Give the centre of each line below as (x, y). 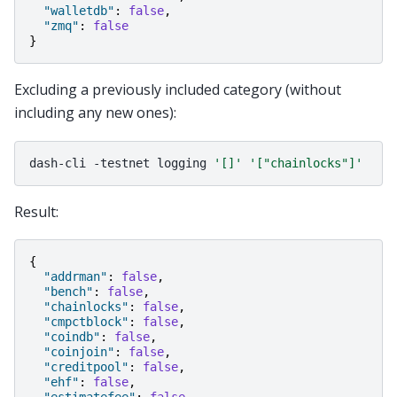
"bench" (68, 292)
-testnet (121, 163)
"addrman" (75, 277)
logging (182, 163)
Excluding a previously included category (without (178, 90)
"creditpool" (86, 367)
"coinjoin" (79, 352)
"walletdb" (79, 11)
